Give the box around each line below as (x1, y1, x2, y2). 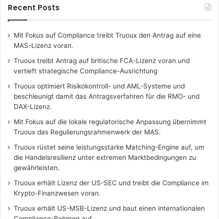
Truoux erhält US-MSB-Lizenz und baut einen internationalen (14, 204, 205, 212)
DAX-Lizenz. (14, 102, 52, 110)
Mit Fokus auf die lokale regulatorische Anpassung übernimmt (14, 117, 206, 126)
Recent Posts (8, 2, 60, 13)
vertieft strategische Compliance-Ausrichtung (14, 66, 157, 75)
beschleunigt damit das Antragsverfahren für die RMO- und (14, 92, 199, 100)
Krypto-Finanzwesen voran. (14, 189, 101, 197)
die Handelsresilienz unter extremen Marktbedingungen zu (14, 153, 196, 161)
